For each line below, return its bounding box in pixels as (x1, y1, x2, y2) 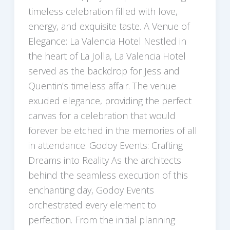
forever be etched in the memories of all (28, 124, 197, 137)
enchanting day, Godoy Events (28, 183, 154, 196)
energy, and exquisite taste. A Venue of (28, 20, 189, 32)
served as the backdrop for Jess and (28, 64, 180, 77)
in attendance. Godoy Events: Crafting (28, 139, 183, 151)
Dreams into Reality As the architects (28, 154, 181, 166)
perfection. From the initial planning (28, 213, 175, 226)
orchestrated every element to (28, 198, 156, 211)
